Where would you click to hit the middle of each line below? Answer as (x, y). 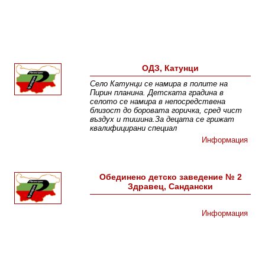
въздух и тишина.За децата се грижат (162, 119)
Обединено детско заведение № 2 (170, 177)
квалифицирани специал (134, 128)
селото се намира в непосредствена (158, 102)
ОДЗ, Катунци (171, 68)
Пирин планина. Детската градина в (157, 93)
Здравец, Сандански (171, 187)
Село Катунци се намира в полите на (159, 84)
